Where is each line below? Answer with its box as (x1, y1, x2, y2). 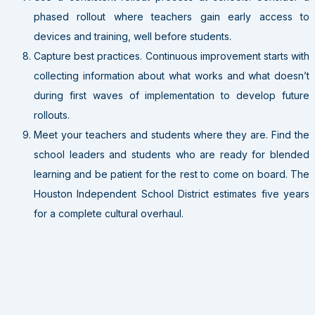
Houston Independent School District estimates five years (34, 187, 309, 200)
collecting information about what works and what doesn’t (34, 69, 309, 82)
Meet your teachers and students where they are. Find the (34, 128, 309, 141)
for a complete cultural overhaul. (34, 207, 184, 219)
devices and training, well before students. (34, 30, 231, 42)
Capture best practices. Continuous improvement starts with (34, 49, 309, 62)
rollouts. (34, 108, 70, 121)
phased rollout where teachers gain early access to (34, 10, 309, 22)
